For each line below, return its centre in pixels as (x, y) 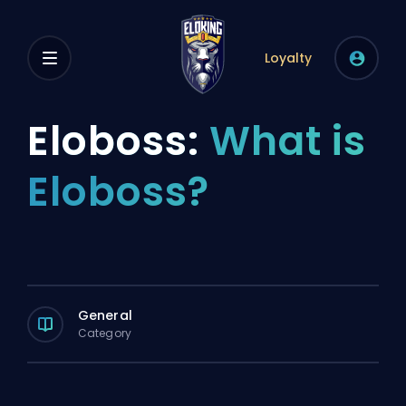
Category (105, 333)
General (105, 315)
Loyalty (288, 58)
